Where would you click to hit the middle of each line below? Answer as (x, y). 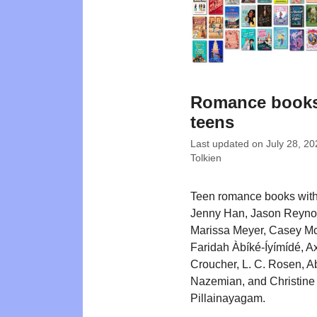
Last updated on (228, 144)
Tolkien (206, 158)
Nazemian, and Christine (253, 281)
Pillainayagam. (228, 298)
